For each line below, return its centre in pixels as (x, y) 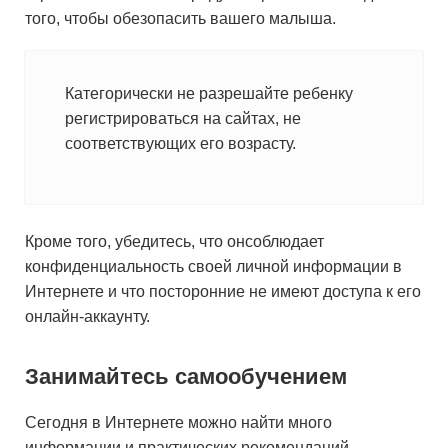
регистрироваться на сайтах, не (183, 118)
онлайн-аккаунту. (87, 316)
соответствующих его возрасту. (182, 143)
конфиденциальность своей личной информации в (213, 266)
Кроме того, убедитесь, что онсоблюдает (174, 241)
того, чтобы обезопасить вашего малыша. (180, 18)
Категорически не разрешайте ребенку (209, 93)
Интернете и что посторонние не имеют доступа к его (223, 291)
